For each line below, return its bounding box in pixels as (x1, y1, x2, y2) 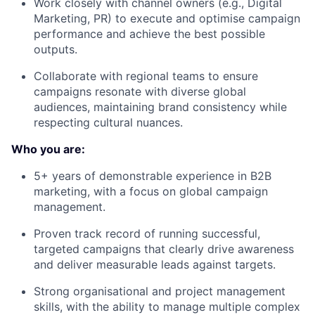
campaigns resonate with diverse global (34, 84, 246, 99)
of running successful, (141, 226, 260, 241)
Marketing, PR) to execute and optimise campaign (34, 11, 300, 26)
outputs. (34, 42, 77, 57)
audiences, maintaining (34, 100, 158, 115)
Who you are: (11, 142, 85, 157)
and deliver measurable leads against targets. (34, 257, 276, 272)
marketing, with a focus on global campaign (34, 184, 268, 199)
